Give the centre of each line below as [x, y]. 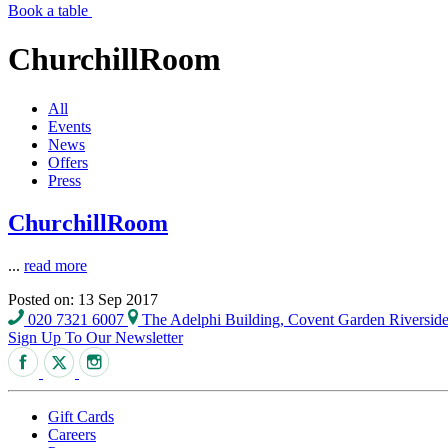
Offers [68, 162]
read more [55, 265]
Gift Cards [81, 416]
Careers [72, 434]
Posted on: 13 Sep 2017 [83, 299]
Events [69, 126]
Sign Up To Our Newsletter [95, 337]
